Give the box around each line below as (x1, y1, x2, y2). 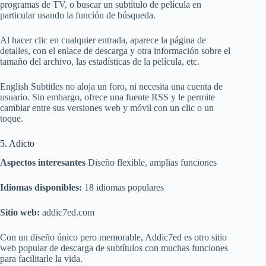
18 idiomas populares (84, 182, 164, 193)
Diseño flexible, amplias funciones (88, 157, 217, 168)
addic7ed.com (42, 207, 94, 218)
